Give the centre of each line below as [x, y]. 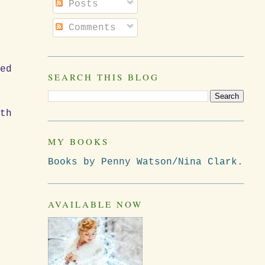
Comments [89, 28]
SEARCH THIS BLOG [103, 77]
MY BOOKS [78, 142]
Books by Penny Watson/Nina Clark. [145, 162]
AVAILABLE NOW [95, 204]
